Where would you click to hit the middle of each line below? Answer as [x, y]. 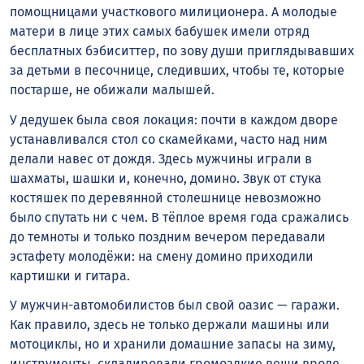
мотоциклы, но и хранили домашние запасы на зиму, [173, 344]
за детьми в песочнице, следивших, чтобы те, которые [177, 70]
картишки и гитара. [70, 275]
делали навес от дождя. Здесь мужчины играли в [161, 158]
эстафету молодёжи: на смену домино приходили [162, 256]
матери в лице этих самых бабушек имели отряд [160, 31]
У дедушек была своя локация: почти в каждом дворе [174, 119]
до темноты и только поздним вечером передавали [168, 236]
